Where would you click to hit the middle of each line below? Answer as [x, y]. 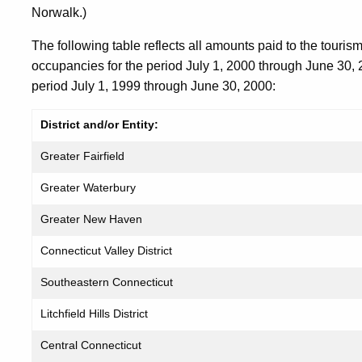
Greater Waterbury [88, 187]
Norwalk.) [59, 13]
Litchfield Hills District [94, 314]
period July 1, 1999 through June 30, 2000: [154, 86]
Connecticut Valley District [106, 250]
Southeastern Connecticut [107, 282]
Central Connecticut [91, 345]
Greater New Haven [91, 219]
